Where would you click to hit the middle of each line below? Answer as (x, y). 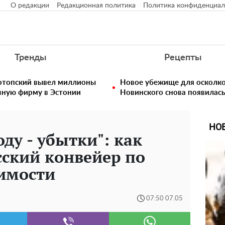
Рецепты (183, 58)
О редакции (30, 6)
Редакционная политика (96, 6)
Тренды (30, 58)
